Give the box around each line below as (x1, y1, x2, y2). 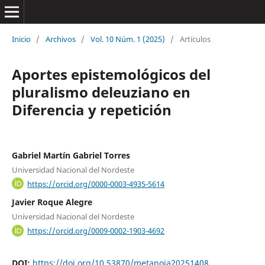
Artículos (179, 33, 211, 44)
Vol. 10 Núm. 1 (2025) (90, 33, 165, 44)
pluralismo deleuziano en (11, 82, 190, 102)
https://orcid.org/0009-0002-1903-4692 (27, 225, 165, 236)
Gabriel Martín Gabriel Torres (11, 149, 130, 161)
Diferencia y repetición (11, 99, 172, 119)
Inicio (11, 33, 31, 44)
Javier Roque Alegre (11, 196, 92, 208)
